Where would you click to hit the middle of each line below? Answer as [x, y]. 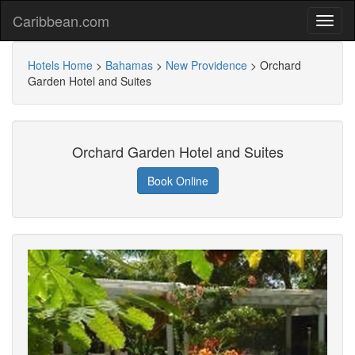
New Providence [206, 65]
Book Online [177, 181]
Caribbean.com [61, 21]
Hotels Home [60, 65]
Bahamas [129, 65]
